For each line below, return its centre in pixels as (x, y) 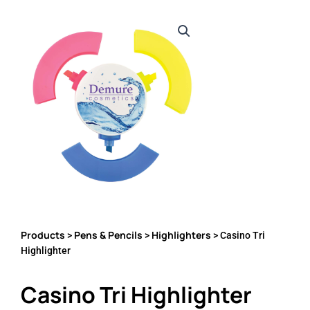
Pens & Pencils (108, 235)
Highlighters (181, 235)
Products (43, 235)
